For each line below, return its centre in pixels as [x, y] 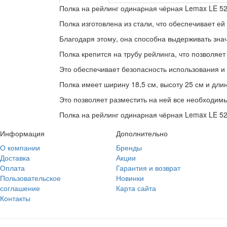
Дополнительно [142, 133]
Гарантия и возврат [148, 168]
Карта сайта [136, 188]
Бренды [129, 147]
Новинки [130, 178]
